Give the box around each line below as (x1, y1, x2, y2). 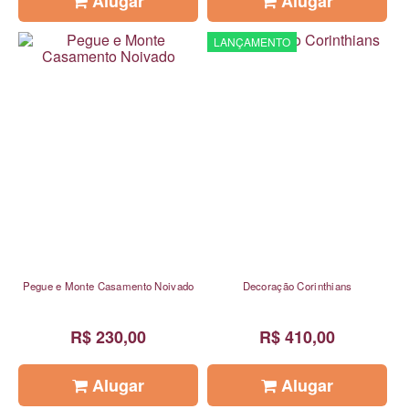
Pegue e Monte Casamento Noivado (22, 278, 194, 293)
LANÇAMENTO (214, 33, 291, 49)
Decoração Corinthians (242, 278, 352, 293)
